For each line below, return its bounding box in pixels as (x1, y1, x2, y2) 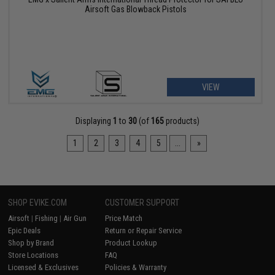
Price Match (105, 214, 143, 223)
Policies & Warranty (105, 263, 167, 273)
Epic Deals (8, 226, 41, 236)
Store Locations (8, 250, 59, 260)
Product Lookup (105, 238, 158, 248)
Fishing (35, 214, 58, 223)
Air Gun (63, 214, 87, 223)
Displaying (75, 116, 113, 126)
